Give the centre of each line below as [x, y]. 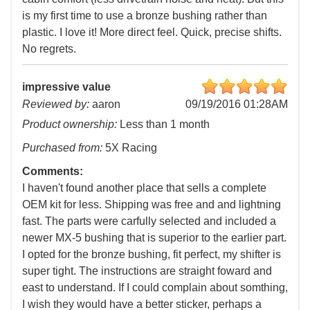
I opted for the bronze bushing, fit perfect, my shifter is [152, 255]
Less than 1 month [163, 125]
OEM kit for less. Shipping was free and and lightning [152, 205]
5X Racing [130, 148]
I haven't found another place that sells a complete [144, 188]
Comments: [53, 172]
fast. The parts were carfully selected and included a [149, 221]
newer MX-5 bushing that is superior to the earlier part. [154, 238]
